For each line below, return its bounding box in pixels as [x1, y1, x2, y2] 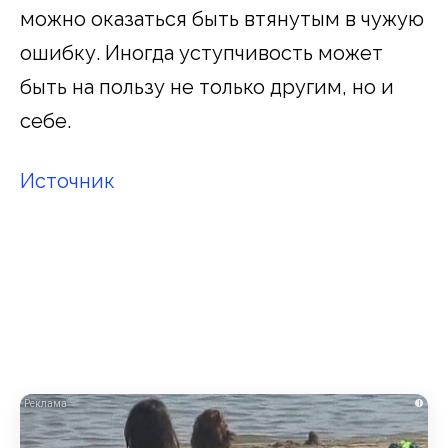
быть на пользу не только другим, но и [20, 74, 394, 99]
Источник [20, 168, 115, 193]
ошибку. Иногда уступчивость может [20, 40, 383, 65]
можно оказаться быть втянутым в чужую [20, 6, 424, 31]
